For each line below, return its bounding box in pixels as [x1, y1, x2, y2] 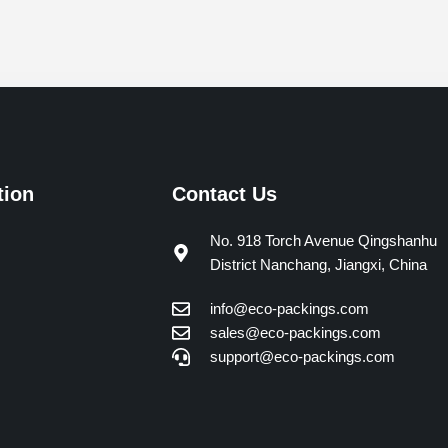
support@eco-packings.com [209, 347, 395, 365]
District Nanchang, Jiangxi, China [209, 255, 427, 273]
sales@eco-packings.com [209, 323, 381, 341]
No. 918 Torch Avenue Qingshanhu [209, 231, 437, 249]
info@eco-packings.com [209, 299, 369, 317]
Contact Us [172, 182, 277, 205]
